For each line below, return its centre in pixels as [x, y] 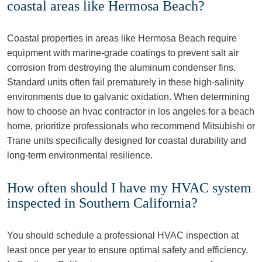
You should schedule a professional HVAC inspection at [123, 235]
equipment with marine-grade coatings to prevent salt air [123, 53]
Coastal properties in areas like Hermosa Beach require [122, 38]
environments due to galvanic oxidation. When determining [128, 97]
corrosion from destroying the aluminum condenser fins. [121, 68]
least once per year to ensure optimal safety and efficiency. [127, 250]
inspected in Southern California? [102, 203]
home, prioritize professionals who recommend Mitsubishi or [131, 126]
